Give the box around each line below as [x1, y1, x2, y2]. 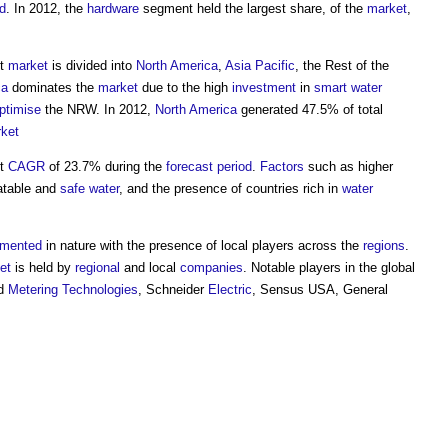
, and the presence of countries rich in [119, 181, 342, 196]
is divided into [48, 58, 136, 73]
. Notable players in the [243, 260, 381, 275]
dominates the [8, 80, 98, 95]
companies [180, 260, 243, 275]
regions [363, 238, 405, 253]
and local [120, 260, 180, 275]
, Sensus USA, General [252, 282, 388, 297]
